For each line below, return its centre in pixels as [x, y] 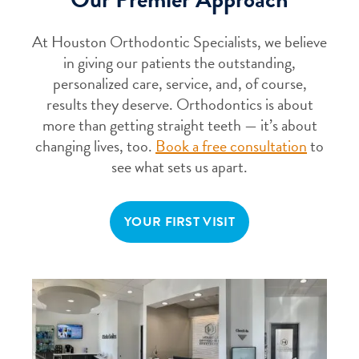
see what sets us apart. [179, 167]
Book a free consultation [231, 146]
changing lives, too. [95, 146]
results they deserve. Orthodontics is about [179, 105]
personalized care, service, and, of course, [179, 84]
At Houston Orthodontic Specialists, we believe [179, 42]
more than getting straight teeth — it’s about [179, 125]
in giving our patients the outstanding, [179, 63]
